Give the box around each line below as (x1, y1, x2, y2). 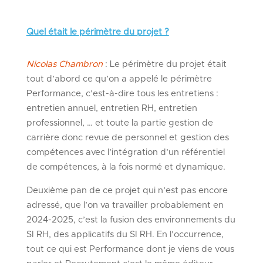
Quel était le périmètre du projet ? (26, 27, 169, 36)
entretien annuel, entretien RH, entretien (26, 103, 197, 113)
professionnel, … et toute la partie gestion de (26, 118, 213, 127)
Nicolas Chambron (26, 59, 103, 69)
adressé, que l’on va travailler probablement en (26, 200, 224, 210)
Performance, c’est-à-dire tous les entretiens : (26, 89, 218, 98)
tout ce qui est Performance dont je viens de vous (26, 244, 234, 254)
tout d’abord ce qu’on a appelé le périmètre (26, 74, 212, 83)
